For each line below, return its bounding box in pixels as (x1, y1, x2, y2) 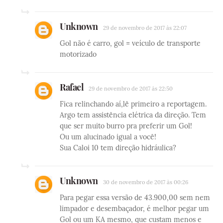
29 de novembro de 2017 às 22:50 (89, 85, 173, 93)
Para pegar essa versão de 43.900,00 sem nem (60, 193, 210, 203)
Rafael (60, 81, 84, 94)
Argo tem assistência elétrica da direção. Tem (60, 111, 206, 120)
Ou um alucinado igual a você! (60, 132, 156, 142)
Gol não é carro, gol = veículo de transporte (60, 39, 201, 48)
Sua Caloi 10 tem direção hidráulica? (60, 143, 176, 153)
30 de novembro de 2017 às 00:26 (103, 179, 188, 186)
